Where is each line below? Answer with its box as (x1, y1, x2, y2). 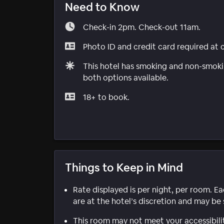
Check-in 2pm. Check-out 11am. (83, 21, 200, 32)
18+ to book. (83, 91, 129, 102)
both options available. (83, 72, 168, 83)
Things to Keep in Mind (65, 160, 183, 174)
